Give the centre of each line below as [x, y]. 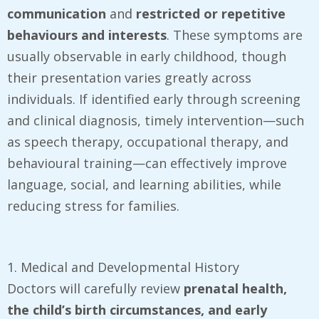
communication [57, 13]
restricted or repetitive [211, 13]
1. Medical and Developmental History [123, 267]
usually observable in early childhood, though [147, 56]
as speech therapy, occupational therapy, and [148, 141]
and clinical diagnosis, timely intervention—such [156, 120]
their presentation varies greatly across [129, 77]
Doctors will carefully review [95, 288]
